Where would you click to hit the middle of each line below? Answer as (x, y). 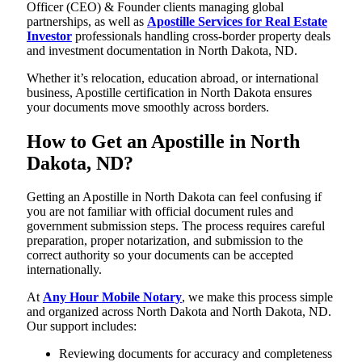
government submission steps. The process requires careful (176, 226)
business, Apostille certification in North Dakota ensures (169, 92)
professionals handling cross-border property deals (201, 36)
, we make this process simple (257, 297)
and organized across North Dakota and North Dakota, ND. (179, 312)
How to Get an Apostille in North (163, 141)
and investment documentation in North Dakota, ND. (162, 50)
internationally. (64, 270)
